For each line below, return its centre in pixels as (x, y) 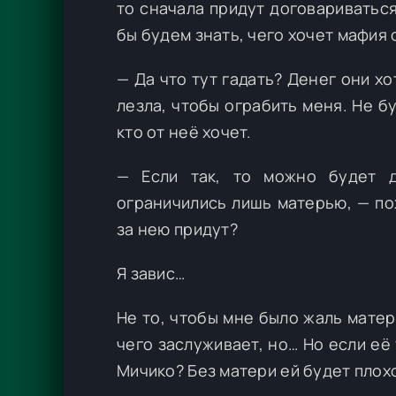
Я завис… (151, 274)
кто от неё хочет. (184, 132)
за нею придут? (177, 229)
